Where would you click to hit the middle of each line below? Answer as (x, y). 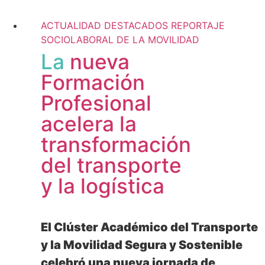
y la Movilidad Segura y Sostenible (142, 245)
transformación (116, 144)
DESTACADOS (136, 25)
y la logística (103, 185)
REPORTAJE (198, 25)
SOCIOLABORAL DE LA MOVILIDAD (120, 39)
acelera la (89, 123)
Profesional (96, 103)
